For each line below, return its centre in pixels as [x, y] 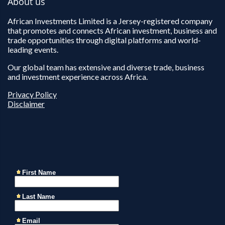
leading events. [33, 50]
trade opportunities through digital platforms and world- [104, 40]
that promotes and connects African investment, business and [112, 31]
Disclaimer [26, 104]
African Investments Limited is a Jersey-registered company [110, 21]
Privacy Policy [32, 94]
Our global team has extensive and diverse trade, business [106, 67]
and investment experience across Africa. [78, 77]
